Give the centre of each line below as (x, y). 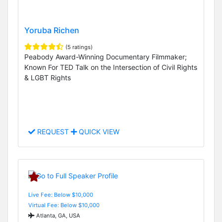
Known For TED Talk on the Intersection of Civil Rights (111, 67)
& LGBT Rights (48, 78)
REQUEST (53, 132)
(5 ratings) (79, 47)
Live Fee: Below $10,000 (61, 194)
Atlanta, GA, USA (57, 215)
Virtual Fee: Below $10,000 (64, 205)
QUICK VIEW (98, 132)
